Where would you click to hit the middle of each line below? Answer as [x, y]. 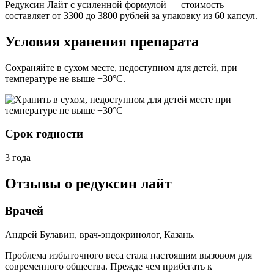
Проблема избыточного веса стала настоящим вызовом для [128, 255]
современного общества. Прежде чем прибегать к [109, 266]
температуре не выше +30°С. [65, 78]
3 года [18, 158]
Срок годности [44, 134]
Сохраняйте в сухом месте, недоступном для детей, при [121, 67]
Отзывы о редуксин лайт [88, 184]
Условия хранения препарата [102, 41]
